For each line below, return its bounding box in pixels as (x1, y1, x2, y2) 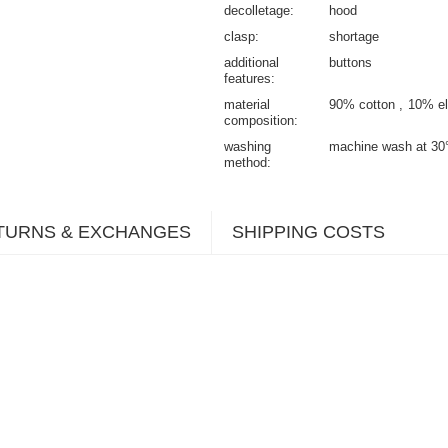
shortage (329, 28, 379, 44)
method (224, 154, 267, 170)
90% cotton (329, 96, 399, 112)
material (224, 96, 270, 112)
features (224, 70, 271, 86)
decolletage (224, 2, 290, 18)
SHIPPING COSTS (232, 221, 385, 242)
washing (224, 138, 271, 154)
